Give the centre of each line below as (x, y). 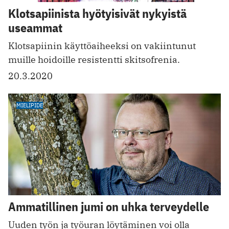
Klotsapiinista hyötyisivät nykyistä (97, 13)
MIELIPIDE (30, 105)
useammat (35, 27)
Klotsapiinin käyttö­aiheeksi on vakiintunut (102, 45)
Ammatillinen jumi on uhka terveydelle (109, 207)
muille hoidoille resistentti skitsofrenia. (94, 59)
